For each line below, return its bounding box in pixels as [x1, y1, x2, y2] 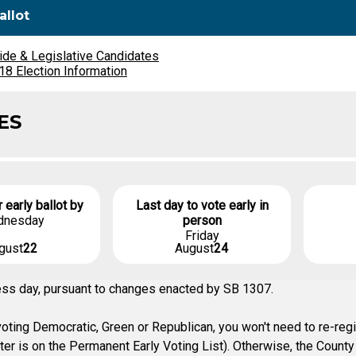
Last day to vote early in [135, 198, 269, 213]
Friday [184, 228, 219, 243]
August [174, 241, 214, 256]
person [182, 213, 222, 228]
